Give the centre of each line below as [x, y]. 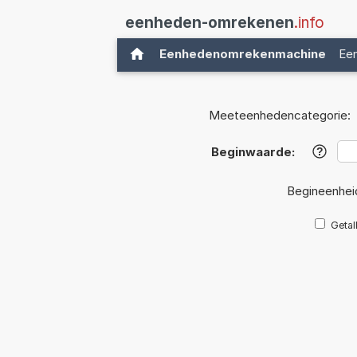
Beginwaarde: [253, 152]
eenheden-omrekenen [210, 23]
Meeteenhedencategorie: [279, 116]
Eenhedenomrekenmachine [243, 54]
